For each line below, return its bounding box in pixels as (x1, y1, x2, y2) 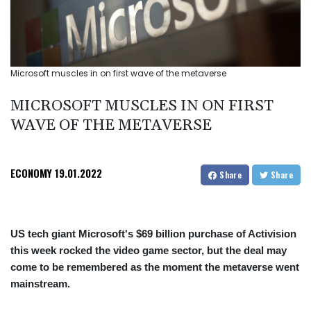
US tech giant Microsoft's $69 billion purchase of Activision (10, 228, 296, 240)
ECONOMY (10, 165, 52, 181)
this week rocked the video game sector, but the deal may (10, 244, 287, 257)
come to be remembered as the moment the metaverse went (10, 261, 299, 274)
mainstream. (10, 278, 70, 290)
